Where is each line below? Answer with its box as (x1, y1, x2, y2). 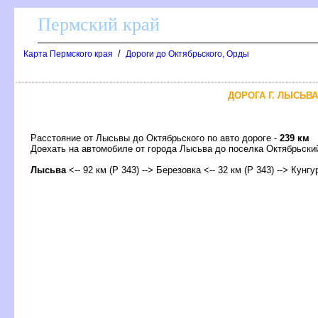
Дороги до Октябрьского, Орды (126, 49, 249, 59)
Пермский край (38, 14, 160, 35)
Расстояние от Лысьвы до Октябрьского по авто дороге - (31, 132, 280, 143)
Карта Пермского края (23, 49, 113, 59)
